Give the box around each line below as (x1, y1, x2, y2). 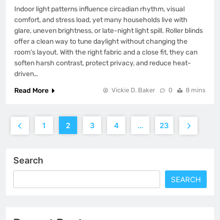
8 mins (186, 86, 206, 94)
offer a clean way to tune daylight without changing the (14, 37, 188, 46)
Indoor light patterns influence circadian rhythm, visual (14, 5, 185, 14)
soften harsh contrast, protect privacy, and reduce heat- (14, 59, 191, 68)
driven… (14, 70, 38, 79)
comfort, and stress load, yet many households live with (14, 16, 188, 25)
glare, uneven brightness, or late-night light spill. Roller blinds (14, 27, 203, 35)
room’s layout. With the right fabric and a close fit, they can (14, 48, 197, 57)
